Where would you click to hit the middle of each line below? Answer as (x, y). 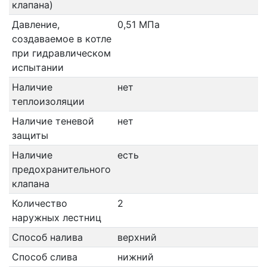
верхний (138, 237)
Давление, (35, 24)
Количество (39, 203)
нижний (137, 257)
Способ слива (44, 257)
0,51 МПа (138, 24)
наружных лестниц (56, 218)
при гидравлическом (61, 53)
